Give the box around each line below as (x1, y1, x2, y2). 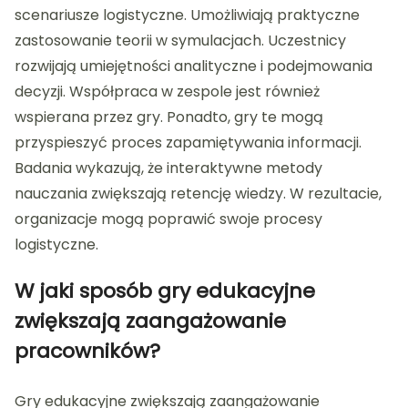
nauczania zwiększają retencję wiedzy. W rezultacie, (15, 182, 382, 204)
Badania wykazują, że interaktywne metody (15, 157, 322, 178)
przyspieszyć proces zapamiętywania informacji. (15, 131, 362, 153)
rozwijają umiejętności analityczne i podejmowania (15, 55, 372, 76)
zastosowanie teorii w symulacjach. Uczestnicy (15, 29, 346, 51)
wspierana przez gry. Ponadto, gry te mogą (15, 106, 323, 127)
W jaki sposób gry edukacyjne (15, 276, 315, 305)
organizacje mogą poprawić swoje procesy (15, 208, 322, 229)
